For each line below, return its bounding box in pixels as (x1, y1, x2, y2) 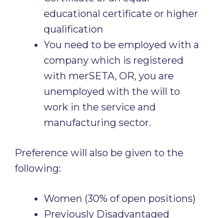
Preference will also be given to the (15, 147, 183, 159)
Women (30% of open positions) (44, 193, 196, 204)
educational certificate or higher (44, 8, 198, 19)
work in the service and (44, 101, 156, 113)
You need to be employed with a (44, 39, 199, 51)
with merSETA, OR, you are (44, 70, 174, 82)
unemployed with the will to (44, 86, 180, 97)
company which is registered (44, 54, 183, 66)
